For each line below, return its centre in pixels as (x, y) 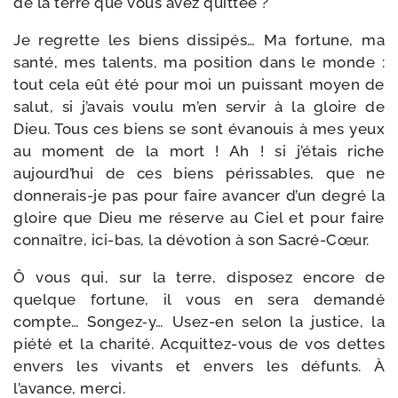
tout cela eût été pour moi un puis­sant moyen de (199, 84)
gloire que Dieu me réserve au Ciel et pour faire (199, 218)
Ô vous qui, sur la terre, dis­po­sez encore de (199, 277)
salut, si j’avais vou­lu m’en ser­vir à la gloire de (199, 107)
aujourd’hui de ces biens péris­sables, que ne (199, 173)
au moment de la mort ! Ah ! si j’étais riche (199, 151)
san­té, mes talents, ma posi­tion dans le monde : (199, 62)
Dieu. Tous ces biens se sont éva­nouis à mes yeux (199, 129)
